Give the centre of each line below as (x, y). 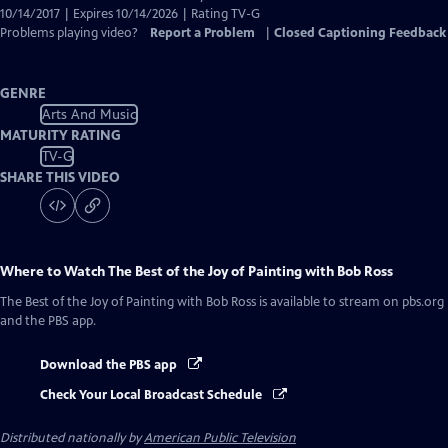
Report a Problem (202, 33)
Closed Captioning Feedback (360, 33)
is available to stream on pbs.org (350, 302)
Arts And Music (89, 114)
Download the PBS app (110, 365)
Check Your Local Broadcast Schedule (152, 395)
